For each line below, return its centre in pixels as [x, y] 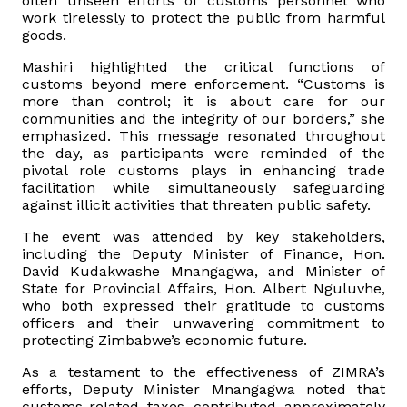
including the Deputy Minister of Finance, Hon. [203, 254]
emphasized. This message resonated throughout [203, 136]
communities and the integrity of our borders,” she [203, 119]
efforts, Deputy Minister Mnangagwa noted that [203, 390]
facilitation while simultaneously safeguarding [203, 188]
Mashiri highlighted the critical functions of [203, 67]
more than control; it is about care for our [203, 102]
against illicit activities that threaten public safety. [196, 205]
